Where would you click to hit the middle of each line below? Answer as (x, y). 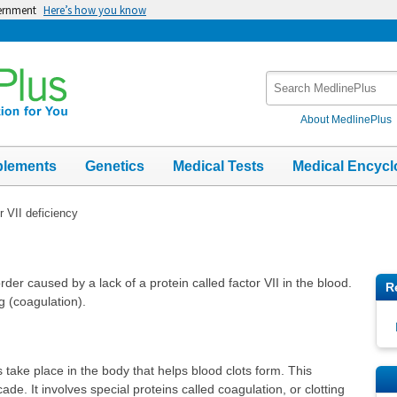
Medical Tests (218, 166)
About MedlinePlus (346, 119)
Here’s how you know (95, 10)
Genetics (115, 166)
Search (287, 79)
